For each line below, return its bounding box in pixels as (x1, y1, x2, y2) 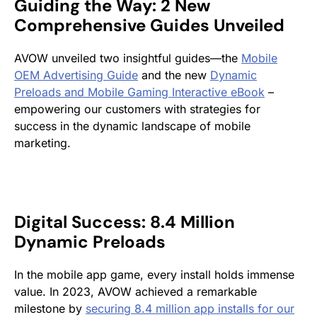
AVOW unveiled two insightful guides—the (14, 50, 241, 65)
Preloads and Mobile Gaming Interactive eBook (14, 84, 265, 99)
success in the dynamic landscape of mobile (14, 118, 250, 133)
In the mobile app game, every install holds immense (14, 267, 294, 282)
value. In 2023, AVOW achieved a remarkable (14, 284, 257, 299)
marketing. (14, 135, 71, 150)
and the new (138, 67, 210, 82)
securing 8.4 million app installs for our (86, 301, 294, 316)
